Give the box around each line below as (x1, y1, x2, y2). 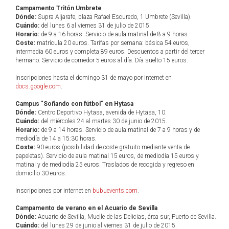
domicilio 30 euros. (15, 170, 66, 177)
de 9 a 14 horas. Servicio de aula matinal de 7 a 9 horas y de (39, 126, 200, 133)
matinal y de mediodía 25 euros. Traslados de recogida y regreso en (15, 161, 194, 168)
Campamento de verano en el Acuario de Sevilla (15, 204, 157, 212)
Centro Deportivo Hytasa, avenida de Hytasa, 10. (36, 109, 167, 116)
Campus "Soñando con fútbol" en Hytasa (15, 100, 133, 107)
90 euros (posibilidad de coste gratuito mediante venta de (35, 144, 190, 151)
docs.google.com (15, 83, 61, 90)
